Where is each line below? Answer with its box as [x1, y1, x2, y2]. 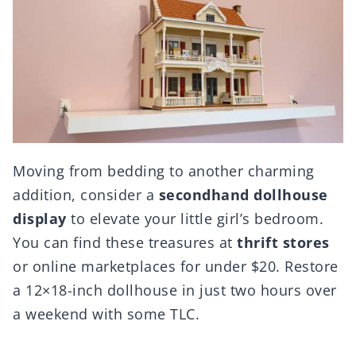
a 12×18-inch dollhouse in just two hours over [13, 281, 337, 300]
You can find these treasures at [13, 233, 237, 253]
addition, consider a [13, 185, 159, 205]
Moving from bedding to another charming [13, 161, 315, 181]
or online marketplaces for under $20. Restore [13, 257, 339, 277]
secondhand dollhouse [158, 185, 328, 205]
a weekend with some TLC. [13, 304, 199, 324]
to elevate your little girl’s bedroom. [66, 209, 323, 229]
